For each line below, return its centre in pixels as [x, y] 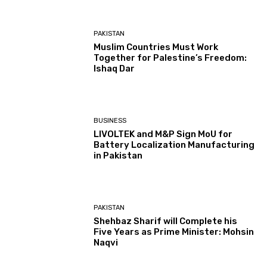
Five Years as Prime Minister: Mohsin [174, 232]
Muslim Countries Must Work [156, 47]
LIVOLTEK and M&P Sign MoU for [163, 134]
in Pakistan [118, 155]
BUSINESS [110, 120]
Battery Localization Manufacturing [174, 145]
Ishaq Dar [114, 68]
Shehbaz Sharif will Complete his [166, 221]
